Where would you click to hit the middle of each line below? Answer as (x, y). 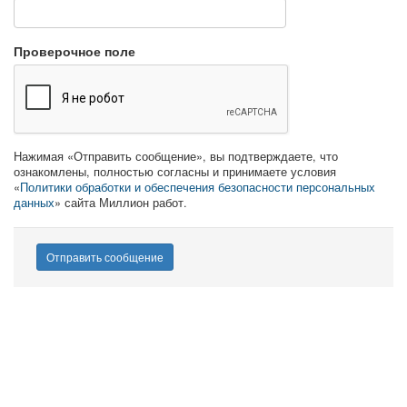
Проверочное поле (74, 51)
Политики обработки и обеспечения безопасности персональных (198, 187)
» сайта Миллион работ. (121, 203)
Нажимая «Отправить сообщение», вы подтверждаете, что (176, 156)
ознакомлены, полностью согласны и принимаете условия (175, 172)
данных (34, 203)
